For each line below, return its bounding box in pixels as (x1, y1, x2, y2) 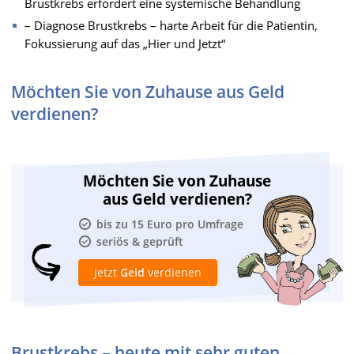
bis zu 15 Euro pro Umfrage (96, 216, 243, 232)
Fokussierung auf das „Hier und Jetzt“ (24, 35, 225, 51)
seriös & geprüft (96, 233, 183, 249)
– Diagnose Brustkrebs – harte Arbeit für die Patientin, (24, 17, 318, 33)
